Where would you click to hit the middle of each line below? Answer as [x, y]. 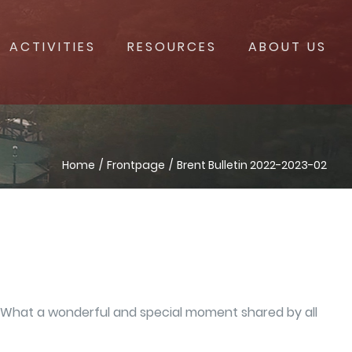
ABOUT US [288, 47]
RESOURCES [172, 47]
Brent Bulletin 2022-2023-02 [252, 165]
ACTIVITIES [53, 47]
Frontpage [136, 165]
